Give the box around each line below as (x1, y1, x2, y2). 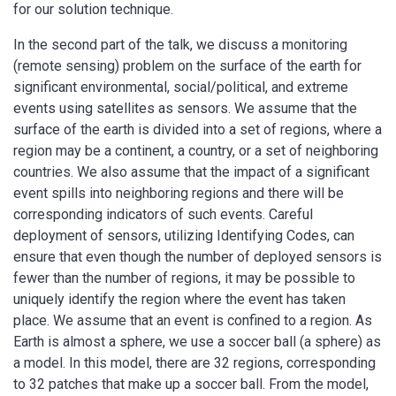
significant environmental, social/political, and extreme (13, 78, 348, 95)
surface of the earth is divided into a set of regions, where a (13, 120, 382, 138)
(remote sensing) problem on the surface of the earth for (13, 57, 362, 74)
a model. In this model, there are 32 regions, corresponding (13, 354, 376, 371)
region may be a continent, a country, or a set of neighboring (13, 141, 378, 159)
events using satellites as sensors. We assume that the (13, 99, 357, 117)
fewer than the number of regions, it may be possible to (13, 269, 355, 286)
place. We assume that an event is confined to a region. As (13, 311, 372, 329)
